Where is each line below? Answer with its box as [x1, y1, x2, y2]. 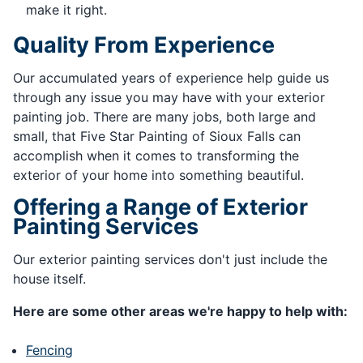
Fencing [26, 342, 73, 359]
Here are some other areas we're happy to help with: [13, 303, 348, 320]
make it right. [26, 2, 107, 19]
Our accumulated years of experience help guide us [13, 70, 329, 87]
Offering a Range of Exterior [13, 194, 308, 221]
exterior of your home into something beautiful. [13, 167, 304, 184]
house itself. [13, 271, 86, 288]
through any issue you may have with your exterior [13, 89, 325, 106]
